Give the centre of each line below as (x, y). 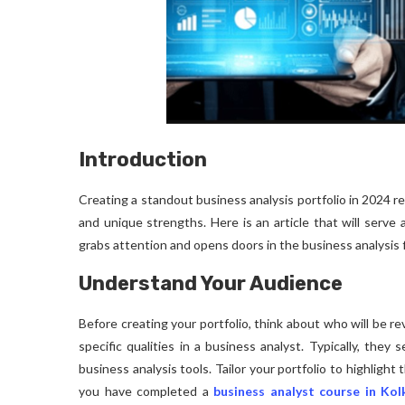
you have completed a (146, 391)
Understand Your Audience (211, 283)
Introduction (143, 160)
